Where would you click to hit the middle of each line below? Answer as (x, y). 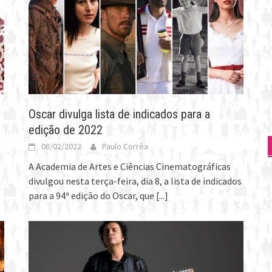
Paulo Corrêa (125, 147)
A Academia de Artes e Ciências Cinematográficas (130, 167)
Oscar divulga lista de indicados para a (120, 114)
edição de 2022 (66, 130)
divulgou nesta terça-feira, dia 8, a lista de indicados (135, 181)
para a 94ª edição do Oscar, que (93, 196)
